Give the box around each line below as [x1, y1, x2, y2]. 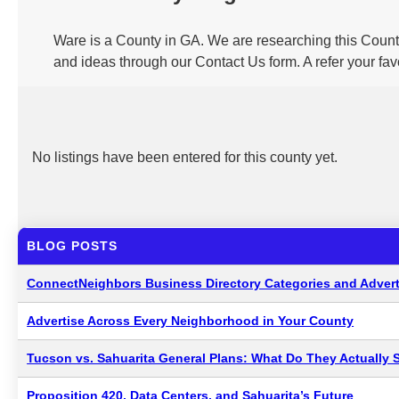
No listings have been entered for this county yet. [32, 150, 338, 165]
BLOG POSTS [27, 239, 118, 253]
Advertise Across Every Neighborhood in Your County [27, 313, 354, 328]
